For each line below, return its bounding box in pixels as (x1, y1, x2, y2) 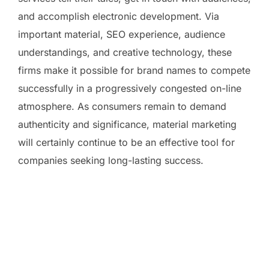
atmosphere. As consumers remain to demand (18, 100, 226, 112)
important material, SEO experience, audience (18, 28, 225, 40)
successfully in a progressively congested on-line (18, 82, 241, 94)
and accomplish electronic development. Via (18, 10, 219, 22)
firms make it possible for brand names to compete (18, 64, 250, 76)
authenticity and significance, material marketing (18, 118, 237, 130)
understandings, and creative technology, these (18, 46, 232, 58)
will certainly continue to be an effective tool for (18, 136, 235, 148)
